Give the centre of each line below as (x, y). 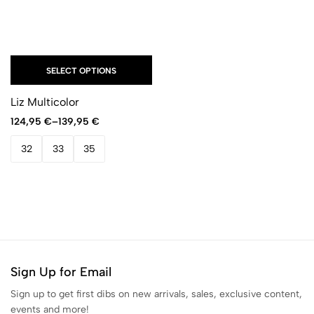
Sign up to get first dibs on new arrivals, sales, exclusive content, (156, 294)
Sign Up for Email (61, 272)
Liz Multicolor (45, 102)
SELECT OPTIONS (81, 70)
